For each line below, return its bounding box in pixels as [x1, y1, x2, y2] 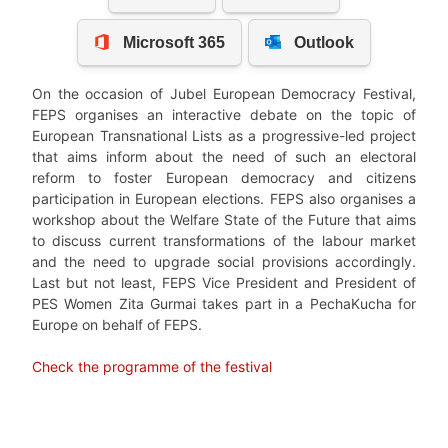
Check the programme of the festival [32, 358, 272, 376]
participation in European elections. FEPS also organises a [32, 190, 416, 208]
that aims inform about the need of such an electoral [32, 148, 416, 166]
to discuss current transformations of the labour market [32, 232, 416, 250]
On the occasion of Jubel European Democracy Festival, [32, 85, 416, 103]
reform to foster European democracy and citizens [32, 169, 416, 187]
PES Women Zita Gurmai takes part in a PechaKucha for [32, 295, 416, 313]
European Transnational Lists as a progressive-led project [32, 127, 416, 145]
